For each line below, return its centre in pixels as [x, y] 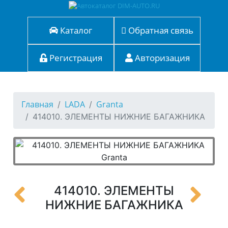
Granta [110, 104]
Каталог [75, 30]
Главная [38, 104]
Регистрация [75, 58]
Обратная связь [160, 30]
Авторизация [161, 58]
